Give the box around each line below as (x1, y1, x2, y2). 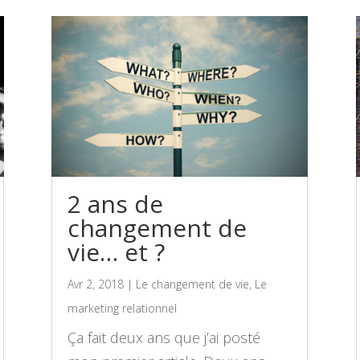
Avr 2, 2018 (67, 276, 125, 292)
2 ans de (67, 186, 164, 220)
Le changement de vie (136, 276, 250, 292)
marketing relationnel (67, 300, 178, 316)
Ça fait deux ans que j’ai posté (67, 327, 261, 347)
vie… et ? (67, 235, 166, 268)
